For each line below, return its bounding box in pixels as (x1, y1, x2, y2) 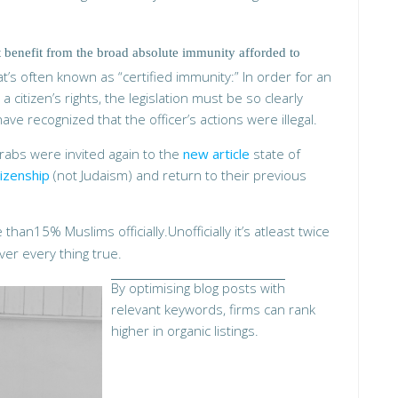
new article (183, 145, 250, 163)
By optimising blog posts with (111, 279, 285, 297)
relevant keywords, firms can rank (111, 300, 315, 318)
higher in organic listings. (111, 322, 259, 339)
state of (250, 145, 300, 163)
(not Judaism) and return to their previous (50, 166, 306, 184)
